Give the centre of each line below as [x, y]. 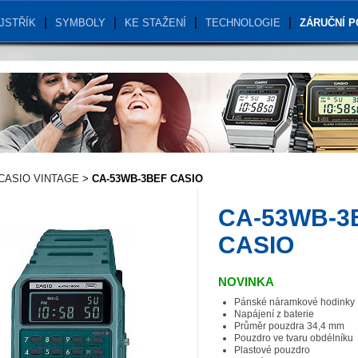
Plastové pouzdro [272, 350]
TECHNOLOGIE [243, 23]
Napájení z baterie [274, 314]
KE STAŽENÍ [155, 23]
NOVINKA [246, 282]
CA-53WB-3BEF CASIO [147, 179]
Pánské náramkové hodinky [294, 302]
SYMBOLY [80, 23]
